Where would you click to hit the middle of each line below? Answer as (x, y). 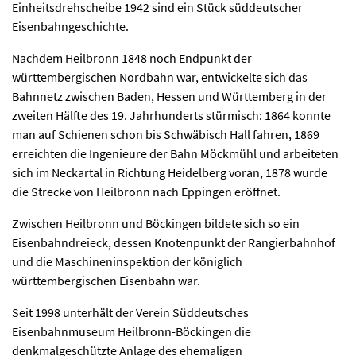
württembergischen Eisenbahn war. (107, 281)
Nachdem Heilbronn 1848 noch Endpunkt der (132, 58)
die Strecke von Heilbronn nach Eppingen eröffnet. (146, 192)
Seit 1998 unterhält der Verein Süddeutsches (130, 312)
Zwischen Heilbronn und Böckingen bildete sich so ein (156, 223)
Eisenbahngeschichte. (70, 26)
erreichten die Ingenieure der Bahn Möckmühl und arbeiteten (175, 153)
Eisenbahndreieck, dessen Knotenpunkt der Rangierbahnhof (174, 242)
